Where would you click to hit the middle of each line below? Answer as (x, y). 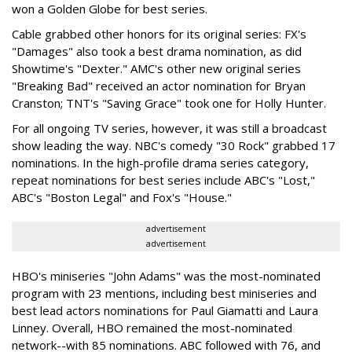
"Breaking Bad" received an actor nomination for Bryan (159, 86)
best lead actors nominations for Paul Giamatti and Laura (165, 310)
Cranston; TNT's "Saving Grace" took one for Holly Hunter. (169, 103)
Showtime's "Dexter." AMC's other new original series (156, 68)
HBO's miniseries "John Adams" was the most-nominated (166, 276)
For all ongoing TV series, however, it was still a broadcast (169, 128)
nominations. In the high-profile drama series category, (160, 163)
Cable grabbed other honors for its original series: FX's (159, 34)
